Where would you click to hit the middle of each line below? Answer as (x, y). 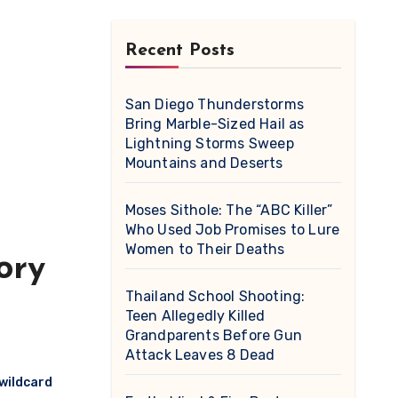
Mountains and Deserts (204, 163)
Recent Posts (179, 51)
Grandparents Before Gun (214, 335)
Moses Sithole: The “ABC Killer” (229, 210)
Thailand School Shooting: (215, 296)
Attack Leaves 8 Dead (200, 355)
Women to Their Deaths (205, 249)
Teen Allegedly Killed (195, 316)
